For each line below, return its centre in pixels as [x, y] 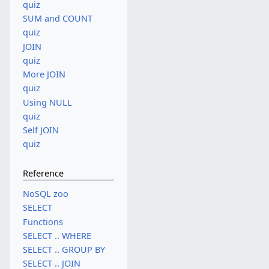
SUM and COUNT [57, 19]
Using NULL [47, 102]
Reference [43, 173]
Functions [43, 222]
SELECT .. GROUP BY [64, 250]
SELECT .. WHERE [57, 235]
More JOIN [44, 74]
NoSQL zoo [45, 194]
